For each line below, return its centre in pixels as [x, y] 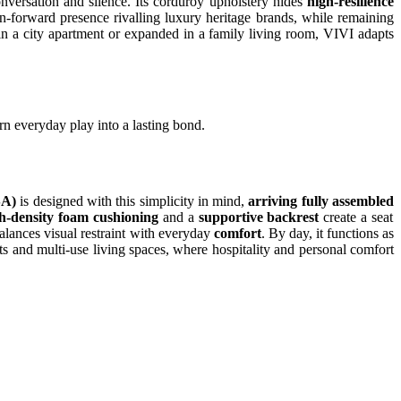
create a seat [356, 218]
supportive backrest [259, 218]
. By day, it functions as [328, 234]
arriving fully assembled [321, 201]
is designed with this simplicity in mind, [134, 201]
